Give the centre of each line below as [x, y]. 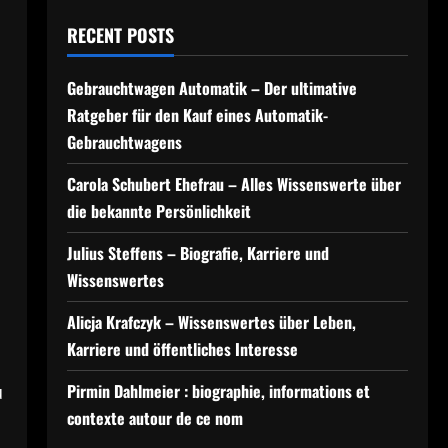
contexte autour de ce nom [154, 418]
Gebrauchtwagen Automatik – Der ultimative [211, 88]
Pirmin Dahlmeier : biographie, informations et [218, 391]
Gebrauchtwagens [124, 142]
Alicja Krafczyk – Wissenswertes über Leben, [211, 322]
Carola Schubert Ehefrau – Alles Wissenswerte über [233, 184]
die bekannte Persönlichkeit [158, 211]
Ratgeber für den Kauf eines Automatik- [197, 115]
